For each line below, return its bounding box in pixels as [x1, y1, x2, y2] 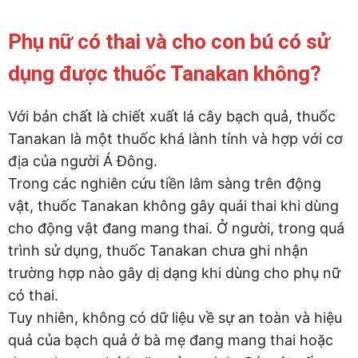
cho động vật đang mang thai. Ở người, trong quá [8, 219, 344, 237]
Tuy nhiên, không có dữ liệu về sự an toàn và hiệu [8, 308, 342, 326]
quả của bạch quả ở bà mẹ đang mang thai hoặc [8, 331, 333, 348]
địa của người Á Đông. [8, 152, 157, 169]
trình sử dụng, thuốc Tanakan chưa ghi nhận [8, 241, 308, 259]
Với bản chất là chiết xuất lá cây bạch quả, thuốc [8, 107, 336, 125]
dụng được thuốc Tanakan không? [8, 61, 321, 86]
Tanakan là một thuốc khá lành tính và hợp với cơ [8, 129, 343, 147]
